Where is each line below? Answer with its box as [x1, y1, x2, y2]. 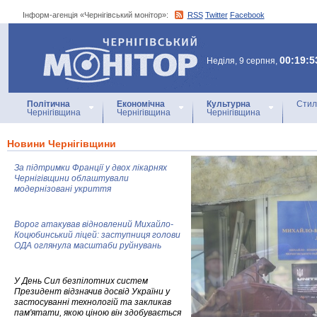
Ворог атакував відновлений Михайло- [14, 219, 173, 229]
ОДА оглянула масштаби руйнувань [14, 241, 161, 250]
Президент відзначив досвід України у [14, 287, 170, 296]
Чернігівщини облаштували [14, 173, 129, 183]
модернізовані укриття [14, 184, 111, 194]
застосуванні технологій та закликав [14, 297, 171, 307]
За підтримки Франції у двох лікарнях [14, 163, 167, 173]
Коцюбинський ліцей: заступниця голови [14, 230, 180, 240]
